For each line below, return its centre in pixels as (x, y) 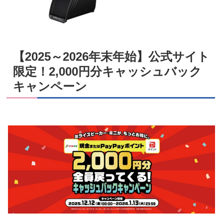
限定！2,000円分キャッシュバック (107, 71)
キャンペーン (50, 86)
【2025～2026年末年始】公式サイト (111, 56)
